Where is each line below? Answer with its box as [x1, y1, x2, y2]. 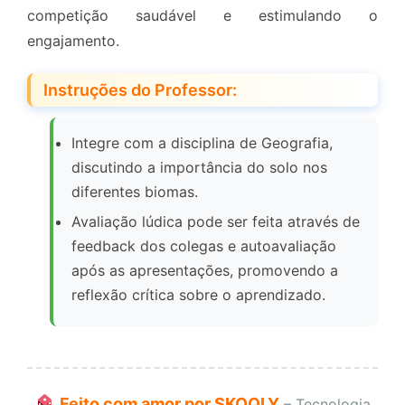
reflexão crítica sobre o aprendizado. [71, 286, 325, 305]
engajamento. [27, 32, 119, 51]
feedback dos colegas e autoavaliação [71, 237, 336, 256]
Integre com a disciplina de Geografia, [71, 134, 333, 153]
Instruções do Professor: [43, 80, 237, 100]
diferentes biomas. [71, 183, 198, 202]
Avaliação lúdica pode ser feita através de [71, 212, 360, 231]
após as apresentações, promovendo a [71, 261, 338, 280]
